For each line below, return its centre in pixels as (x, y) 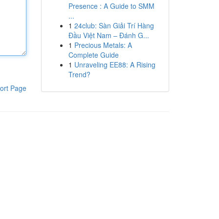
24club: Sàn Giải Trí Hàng (114, 25)
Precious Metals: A (103, 45)
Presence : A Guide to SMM (111, 6)
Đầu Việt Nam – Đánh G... (109, 35)
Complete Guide (93, 55)
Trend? (79, 74)
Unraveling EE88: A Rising (115, 65)
